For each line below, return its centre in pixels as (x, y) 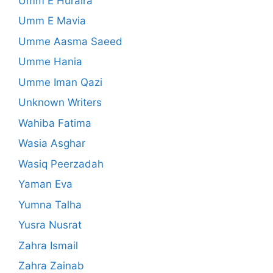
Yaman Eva (45, 184)
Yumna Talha (50, 204)
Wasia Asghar (52, 144)
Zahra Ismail (48, 245)
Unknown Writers (60, 103)
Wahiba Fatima (55, 123)
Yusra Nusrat (50, 225)
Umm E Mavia (52, 21)
